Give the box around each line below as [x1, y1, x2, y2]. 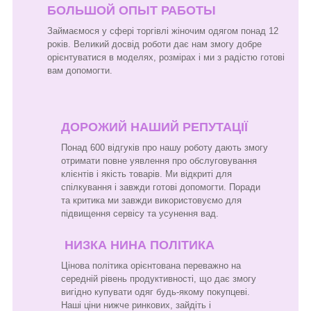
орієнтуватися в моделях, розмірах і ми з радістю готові [47, 51, 285, 62]
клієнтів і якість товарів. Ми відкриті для [61, 168, 232, 179]
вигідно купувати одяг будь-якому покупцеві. [61, 286, 250, 297]
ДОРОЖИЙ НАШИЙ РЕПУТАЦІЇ [61, 119, 248, 134]
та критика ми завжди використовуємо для [61, 194, 242, 205]
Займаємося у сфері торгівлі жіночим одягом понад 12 [47, 25, 278, 36]
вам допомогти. [47, 65, 112, 76]
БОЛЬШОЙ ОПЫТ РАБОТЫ [47, 3, 216, 17]
